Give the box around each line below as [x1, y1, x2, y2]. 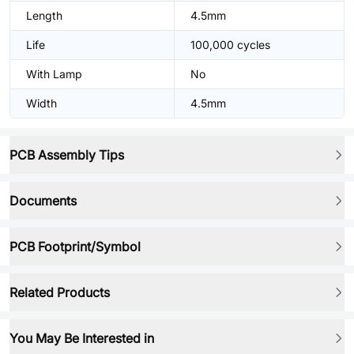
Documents [9, 193, 77, 209]
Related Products [9, 284, 110, 300]
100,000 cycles [190, 38, 270, 51]
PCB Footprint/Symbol [9, 239, 141, 254]
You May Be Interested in [9, 330, 154, 346]
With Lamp [26, 67, 82, 81]
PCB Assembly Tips [9, 147, 124, 163]
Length [26, 9, 62, 22]
